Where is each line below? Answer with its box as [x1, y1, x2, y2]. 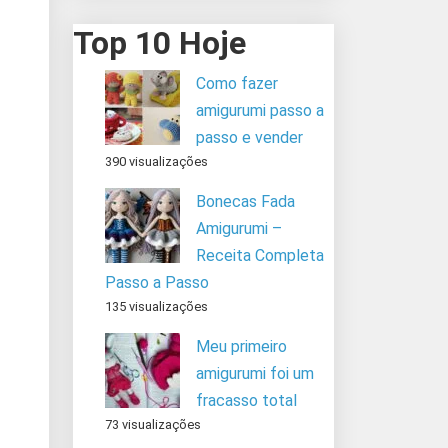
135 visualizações [105, 298, 208, 314]
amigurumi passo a [196, 100, 324, 120]
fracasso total [196, 390, 297, 410]
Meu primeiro [196, 336, 287, 356]
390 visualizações [105, 153, 208, 169]
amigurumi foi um [196, 363, 314, 383]
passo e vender [196, 127, 303, 147]
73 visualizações [105, 416, 201, 432]
